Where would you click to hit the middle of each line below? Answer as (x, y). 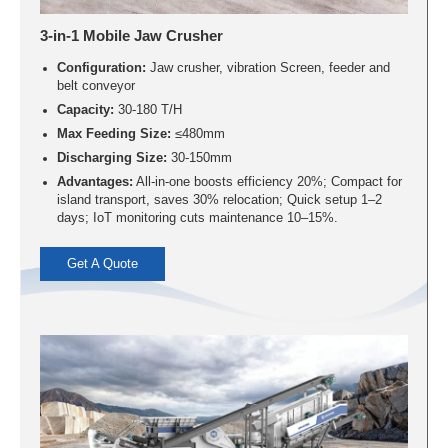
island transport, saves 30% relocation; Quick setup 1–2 (219, 199)
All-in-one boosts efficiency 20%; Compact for (267, 181)
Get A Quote (103, 264)
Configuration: (101, 67)
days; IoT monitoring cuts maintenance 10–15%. (197, 217)
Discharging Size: (111, 157)
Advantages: (94, 181)
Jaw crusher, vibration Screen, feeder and (267, 67)
